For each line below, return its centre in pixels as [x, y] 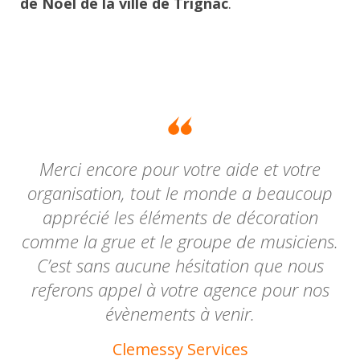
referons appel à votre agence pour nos [180, 289]
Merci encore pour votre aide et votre [180, 168]
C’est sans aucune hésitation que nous [180, 265]
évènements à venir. [180, 313]
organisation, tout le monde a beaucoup [180, 192]
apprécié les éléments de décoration [180, 217]
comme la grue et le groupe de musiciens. [180, 241]
